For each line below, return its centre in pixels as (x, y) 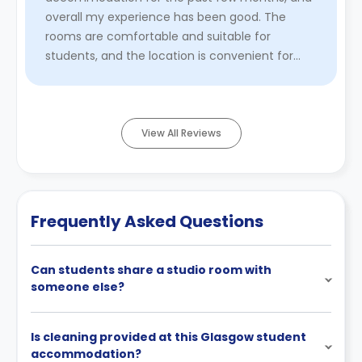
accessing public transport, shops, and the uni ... (180, 75)
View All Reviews (181, 133)
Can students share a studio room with (151, 269)
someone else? (78, 286)
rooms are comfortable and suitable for (158, 36)
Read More (78, 94)
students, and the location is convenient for (169, 55)
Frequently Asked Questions (147, 221)
